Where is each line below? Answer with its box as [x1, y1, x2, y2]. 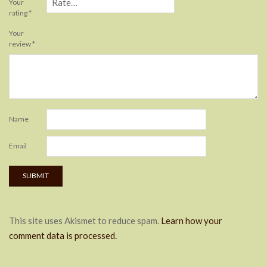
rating [9, 8, 29, 17]
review [9, 39, 32, 48]
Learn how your [161, 215, 222, 226]
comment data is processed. [9, 230, 117, 241]
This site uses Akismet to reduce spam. [9, 215, 161, 226]
